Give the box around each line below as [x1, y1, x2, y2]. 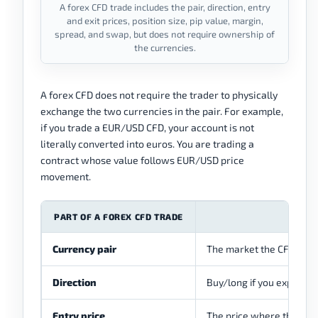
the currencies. [133, 42, 196, 54]
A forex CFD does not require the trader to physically [40, 89, 278, 102]
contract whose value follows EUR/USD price [40, 154, 244, 167]
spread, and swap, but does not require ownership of [55, 28, 275, 40]
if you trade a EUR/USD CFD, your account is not [40, 121, 254, 134]
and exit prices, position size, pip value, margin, [66, 15, 263, 27]
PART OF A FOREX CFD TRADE [54, 212, 183, 222]
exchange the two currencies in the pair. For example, [40, 105, 283, 118]
